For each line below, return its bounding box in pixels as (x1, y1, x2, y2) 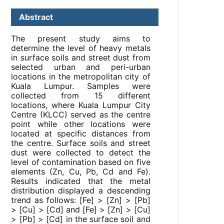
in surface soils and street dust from (11, 52, 150, 63)
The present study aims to (11, 33, 150, 44)
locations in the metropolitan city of (11, 71, 150, 82)
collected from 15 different (11, 90, 150, 101)
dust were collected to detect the (11, 147, 150, 158)
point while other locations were (11, 119, 150, 129)
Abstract (19, 12, 53, 22)
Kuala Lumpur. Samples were (11, 81, 150, 91)
